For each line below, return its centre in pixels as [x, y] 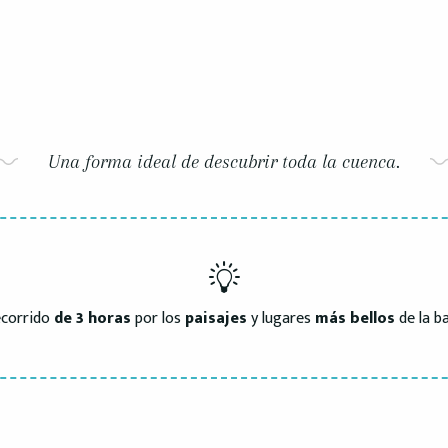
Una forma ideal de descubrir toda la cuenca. [224, 161]
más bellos [354, 318]
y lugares [280, 318]
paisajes [215, 318]
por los [157, 318]
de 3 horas [92, 318]
